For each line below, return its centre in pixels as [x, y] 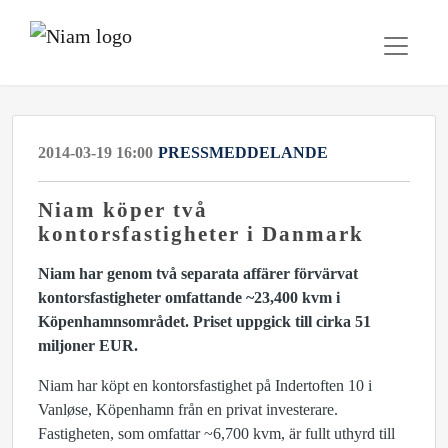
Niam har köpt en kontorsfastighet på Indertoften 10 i [205, 385]
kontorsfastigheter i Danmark [201, 233]
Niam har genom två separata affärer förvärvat [198, 273]
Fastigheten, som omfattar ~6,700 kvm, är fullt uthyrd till [216, 433]
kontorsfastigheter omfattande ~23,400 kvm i [189, 297]
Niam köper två [123, 209]
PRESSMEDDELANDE [243, 152]
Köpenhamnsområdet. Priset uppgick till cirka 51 [204, 321]
